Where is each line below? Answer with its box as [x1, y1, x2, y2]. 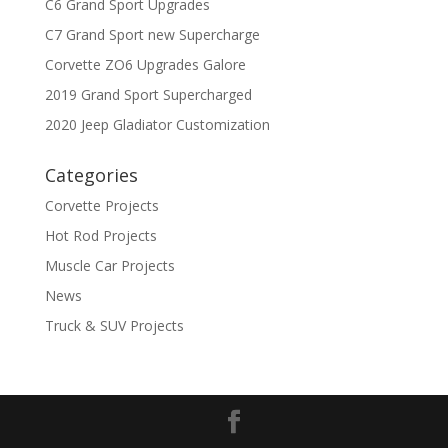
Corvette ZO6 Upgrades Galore [44, 55, 246, 75]
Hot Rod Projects [44, 226, 157, 246]
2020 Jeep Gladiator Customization [44, 115, 270, 135]
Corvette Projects [44, 196, 159, 216]
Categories [44, 163, 138, 188]
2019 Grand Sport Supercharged [44, 85, 252, 105]
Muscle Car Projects [44, 256, 175, 276]
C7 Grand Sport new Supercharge [44, 25, 260, 45]
